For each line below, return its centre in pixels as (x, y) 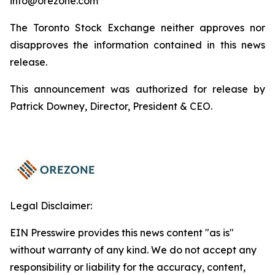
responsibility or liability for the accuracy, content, (128, 267)
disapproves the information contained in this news (137, 45)
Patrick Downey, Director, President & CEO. (111, 106)
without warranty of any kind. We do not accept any (133, 250)
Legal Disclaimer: (51, 206)
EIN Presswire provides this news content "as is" (122, 233)
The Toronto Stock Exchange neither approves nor (137, 28)
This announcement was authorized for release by (137, 89)
